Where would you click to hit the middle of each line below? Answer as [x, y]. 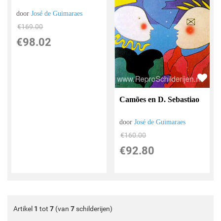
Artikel [24, 208]
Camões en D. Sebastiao [160, 99]
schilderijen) [93, 208]
